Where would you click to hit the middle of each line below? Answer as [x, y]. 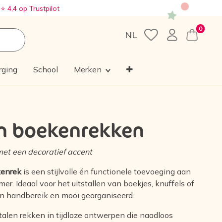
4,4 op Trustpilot [32, 8]
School [45, 70]
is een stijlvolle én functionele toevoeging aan [106, 172]
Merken [87, 70]
